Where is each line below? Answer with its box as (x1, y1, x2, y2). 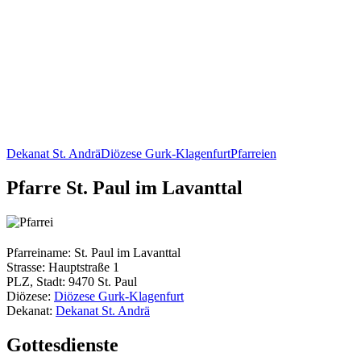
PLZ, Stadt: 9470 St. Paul (6, 274, 137, 288)
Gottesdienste (6, 334, 118, 355)
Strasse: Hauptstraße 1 (6, 259, 119, 274)
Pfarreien (230, 147, 276, 160)
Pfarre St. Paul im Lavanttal (6, 176, 243, 198)
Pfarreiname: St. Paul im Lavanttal (6, 245, 180, 259)
